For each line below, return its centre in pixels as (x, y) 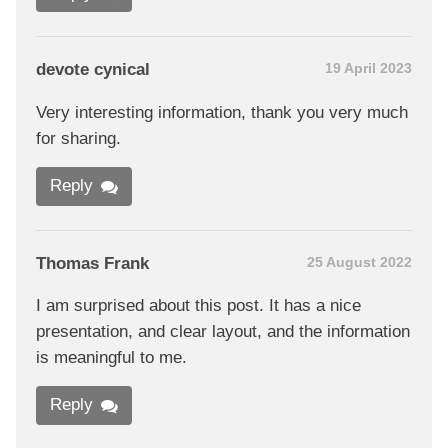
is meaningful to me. (111, 358)
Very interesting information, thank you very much (222, 113)
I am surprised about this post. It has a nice (198, 306)
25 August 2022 (359, 261)
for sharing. (78, 139)
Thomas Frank (92, 263)
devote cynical (93, 70)
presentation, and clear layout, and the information (223, 332)
